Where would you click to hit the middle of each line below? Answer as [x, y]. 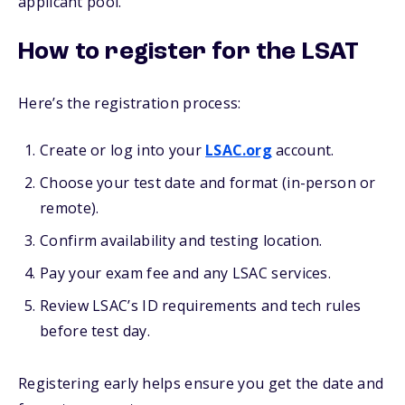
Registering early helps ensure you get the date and [201, 383]
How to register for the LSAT [189, 52]
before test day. [95, 331]
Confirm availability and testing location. [181, 240]
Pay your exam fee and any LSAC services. [185, 273]
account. [303, 150]
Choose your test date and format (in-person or [208, 183]
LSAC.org [239, 150]
